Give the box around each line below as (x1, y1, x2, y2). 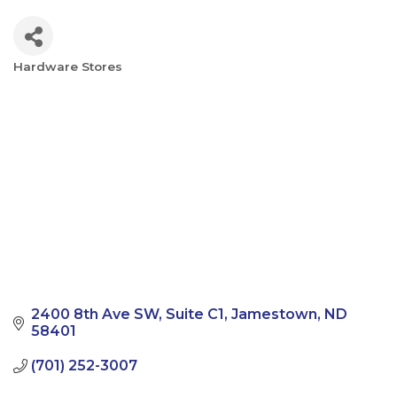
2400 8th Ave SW (31, 306, 159, 323)
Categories (12, 68, 116, 94)
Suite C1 (166, 306, 224, 323)
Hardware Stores (13, 59, 122, 74)
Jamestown (231, 306, 317, 323)
